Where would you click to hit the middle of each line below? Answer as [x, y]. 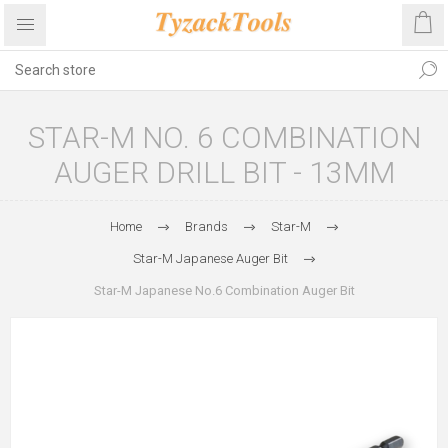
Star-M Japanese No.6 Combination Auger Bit [224, 290]
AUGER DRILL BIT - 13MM [224, 172]
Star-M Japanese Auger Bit [210, 258]
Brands [206, 226]
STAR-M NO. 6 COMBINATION [224, 137]
